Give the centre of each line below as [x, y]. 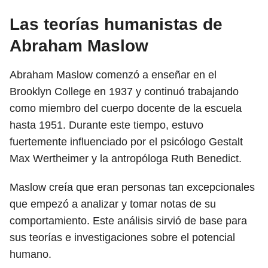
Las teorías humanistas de [116, 24]
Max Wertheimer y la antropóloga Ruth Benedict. [126, 159]
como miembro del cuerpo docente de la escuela [126, 108]
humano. [31, 254]
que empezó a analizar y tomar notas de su [113, 204]
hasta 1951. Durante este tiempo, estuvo [106, 125]
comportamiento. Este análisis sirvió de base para [128, 221]
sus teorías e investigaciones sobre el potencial [122, 237]
